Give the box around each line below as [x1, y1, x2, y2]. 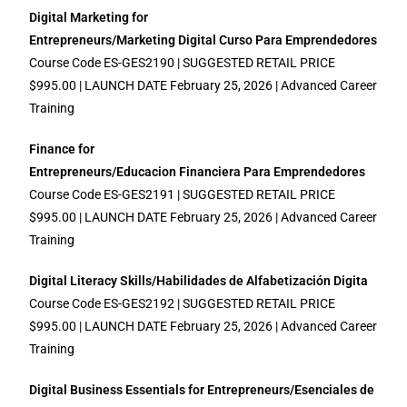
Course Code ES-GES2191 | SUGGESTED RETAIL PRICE [29, 187, 336, 202]
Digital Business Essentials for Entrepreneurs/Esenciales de [29, 382, 375, 397]
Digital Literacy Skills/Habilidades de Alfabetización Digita [29, 273, 369, 288]
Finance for [29, 142, 95, 156]
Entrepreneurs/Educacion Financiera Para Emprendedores [29, 164, 366, 179]
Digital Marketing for [29, 10, 149, 25]
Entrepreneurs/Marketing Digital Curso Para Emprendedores [29, 33, 378, 47]
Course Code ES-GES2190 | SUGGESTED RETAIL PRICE [29, 55, 336, 70]
